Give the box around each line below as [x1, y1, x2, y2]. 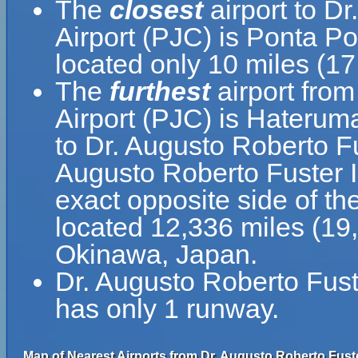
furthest [109, 76, 210, 106]
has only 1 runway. [55, 293, 279, 324]
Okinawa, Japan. [55, 239, 257, 269]
